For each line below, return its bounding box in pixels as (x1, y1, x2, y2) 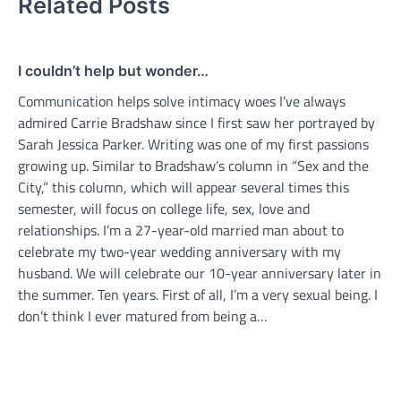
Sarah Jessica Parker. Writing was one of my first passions (18, 132, 369, 155)
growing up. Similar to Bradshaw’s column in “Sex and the (18, 154, 369, 176)
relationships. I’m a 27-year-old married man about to (18, 218, 344, 241)
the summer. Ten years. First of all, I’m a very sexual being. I (18, 283, 378, 305)
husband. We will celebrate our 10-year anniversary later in (18, 261, 381, 284)
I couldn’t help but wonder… (18, 61, 209, 80)
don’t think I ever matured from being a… (18, 304, 268, 327)
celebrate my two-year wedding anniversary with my (18, 240, 341, 262)
